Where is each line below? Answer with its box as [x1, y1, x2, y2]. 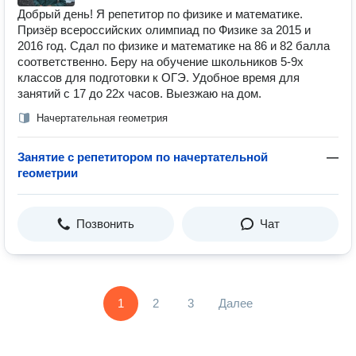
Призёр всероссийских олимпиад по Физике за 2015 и [17, 23, 311, 37]
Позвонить [76, 217, 134, 230]
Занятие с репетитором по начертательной [17, 150, 268, 164]
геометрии [17, 166, 78, 180]
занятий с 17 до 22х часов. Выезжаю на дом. [17, 87, 261, 100]
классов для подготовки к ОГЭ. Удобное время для [17, 71, 300, 84]
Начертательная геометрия [37, 112, 168, 124]
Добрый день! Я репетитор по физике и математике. [17, 7, 303, 21]
